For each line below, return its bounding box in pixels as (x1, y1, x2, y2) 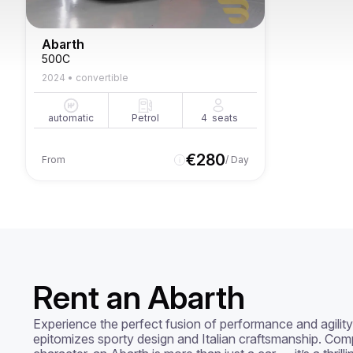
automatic (48, 112, 95, 124)
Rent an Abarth (33, 278, 245, 317)
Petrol (131, 112, 159, 124)
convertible (76, 72, 128, 84)
